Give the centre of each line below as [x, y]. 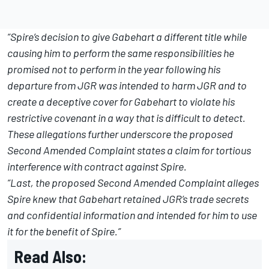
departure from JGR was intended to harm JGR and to [127, 85]
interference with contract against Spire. [97, 166]
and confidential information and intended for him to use [132, 215]
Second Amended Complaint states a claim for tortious [129, 150]
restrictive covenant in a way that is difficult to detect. [126, 117]
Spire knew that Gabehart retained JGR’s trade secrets [128, 198]
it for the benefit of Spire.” [64, 231]
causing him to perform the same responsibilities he [121, 53]
